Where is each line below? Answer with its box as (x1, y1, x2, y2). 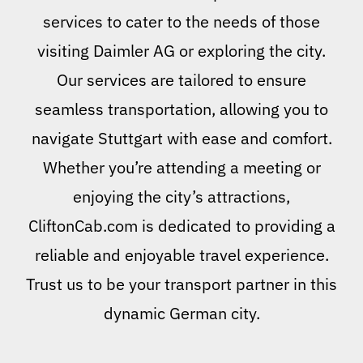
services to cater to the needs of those (43, 11, 320, 33)
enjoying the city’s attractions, (73, 186, 290, 208)
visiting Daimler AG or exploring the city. (37, 40, 326, 62)
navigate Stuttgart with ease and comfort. (31, 127, 332, 150)
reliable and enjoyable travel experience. (34, 244, 329, 267)
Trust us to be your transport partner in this (26, 273, 337, 296)
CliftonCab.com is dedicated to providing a (28, 215, 335, 237)
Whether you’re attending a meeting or (42, 156, 321, 179)
